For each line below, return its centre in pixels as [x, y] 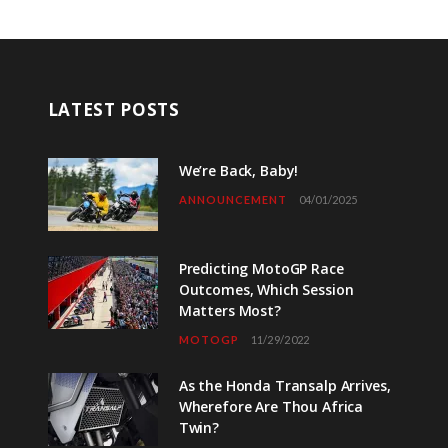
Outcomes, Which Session [266, 289]
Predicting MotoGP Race [261, 268]
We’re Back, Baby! [238, 170]
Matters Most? [229, 310]
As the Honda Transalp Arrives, [284, 385]
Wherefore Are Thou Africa [271, 406]
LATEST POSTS [113, 109]
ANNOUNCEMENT [232, 199]
